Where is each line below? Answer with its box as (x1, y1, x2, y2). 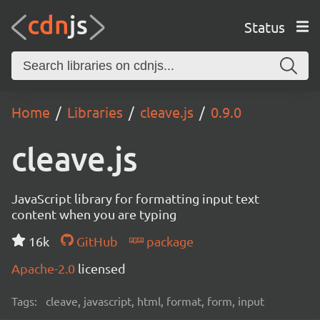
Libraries (67, 103, 123, 121)
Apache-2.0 (11, 261, 78, 276)
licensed (78, 261, 126, 276)
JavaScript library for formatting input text (11, 191, 259, 206)
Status (244, 17, 285, 36)
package (143, 234, 194, 249)
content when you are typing (11, 206, 176, 221)
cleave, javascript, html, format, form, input (46, 294, 264, 308)
